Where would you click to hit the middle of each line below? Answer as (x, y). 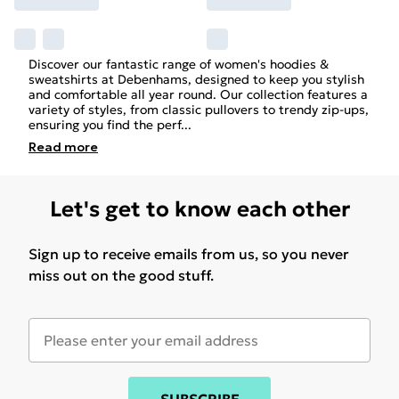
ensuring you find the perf (105, 125)
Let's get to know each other (199, 209)
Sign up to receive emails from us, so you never (189, 254)
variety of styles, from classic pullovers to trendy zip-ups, (199, 110)
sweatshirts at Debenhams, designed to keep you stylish (196, 79)
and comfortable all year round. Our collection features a (198, 94)
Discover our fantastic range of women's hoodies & (179, 64)
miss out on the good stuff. (121, 275)
